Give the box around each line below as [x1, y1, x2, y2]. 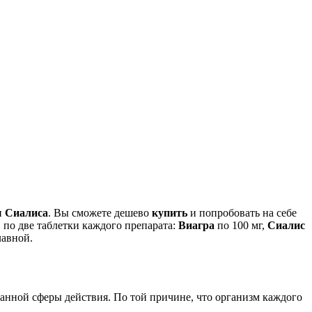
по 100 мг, [214, 219, 267, 232]
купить [152, 207, 187, 219]
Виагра [178, 219, 214, 232]
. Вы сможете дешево [48, 207, 152, 219]
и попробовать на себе [187, 207, 297, 219]
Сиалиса [5, 207, 48, 219]
